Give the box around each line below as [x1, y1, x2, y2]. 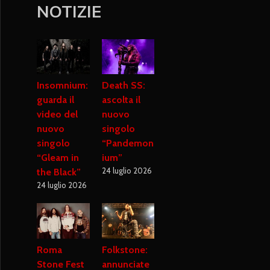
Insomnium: [37, 80, 88, 92]
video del [37, 108, 78, 121]
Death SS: [101, 80, 145, 92]
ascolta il [101, 94, 140, 106]
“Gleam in [37, 152, 79, 164]
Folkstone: [101, 243, 148, 256]
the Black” [37, 166, 81, 178]
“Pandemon [101, 137, 154, 149]
